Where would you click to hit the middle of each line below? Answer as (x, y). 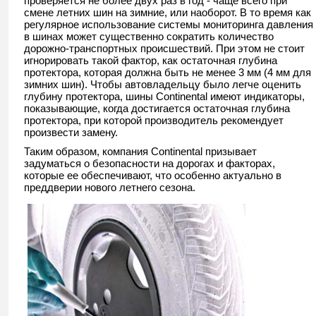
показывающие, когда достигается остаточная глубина (157, 109)
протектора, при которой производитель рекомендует (154, 121)
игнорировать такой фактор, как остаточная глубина (151, 61)
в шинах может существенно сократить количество (149, 37)
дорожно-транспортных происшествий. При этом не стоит (164, 49)
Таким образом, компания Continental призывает (140, 152)
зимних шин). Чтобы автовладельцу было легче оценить (163, 85)
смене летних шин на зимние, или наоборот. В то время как (168, 13)
